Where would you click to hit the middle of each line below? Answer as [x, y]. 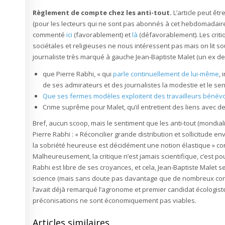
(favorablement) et [102, 35]
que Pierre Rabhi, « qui [78, 74]
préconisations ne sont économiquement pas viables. [115, 201]
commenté [50, 35]
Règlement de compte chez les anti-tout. [102, 13]
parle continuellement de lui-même [166, 74]
